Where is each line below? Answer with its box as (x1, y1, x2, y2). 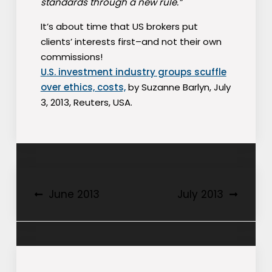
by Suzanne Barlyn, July (125, 81, 231, 94)
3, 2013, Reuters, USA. (40, 96, 132, 109)
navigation (33, 205, 120, 227)
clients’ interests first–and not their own (40, 35, 222, 49)
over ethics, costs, (40, 81, 126, 94)
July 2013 (177, 187, 224, 202)
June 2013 (48, 187, 100, 202)
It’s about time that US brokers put (40, 20, 198, 33)
